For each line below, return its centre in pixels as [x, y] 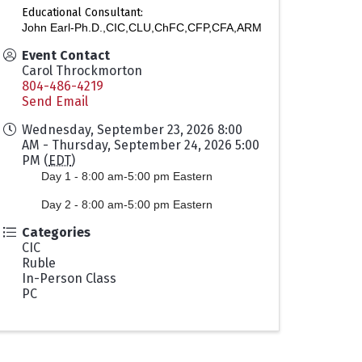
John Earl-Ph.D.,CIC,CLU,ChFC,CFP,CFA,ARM [142, 28]
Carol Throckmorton [82, 71]
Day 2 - [61, 205]
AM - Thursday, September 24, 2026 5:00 [141, 145]
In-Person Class [69, 279]
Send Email [55, 102]
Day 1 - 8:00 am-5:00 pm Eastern [127, 177]
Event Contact [66, 56]
